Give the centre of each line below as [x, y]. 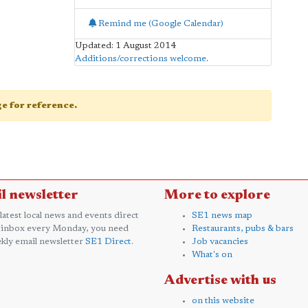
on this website [223, 300]
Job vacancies [220, 241]
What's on [212, 254]
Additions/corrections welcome [140, 58]
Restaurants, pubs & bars [243, 228]
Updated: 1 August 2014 [125, 45]
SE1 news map [222, 215]
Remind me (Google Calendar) [159, 23]
